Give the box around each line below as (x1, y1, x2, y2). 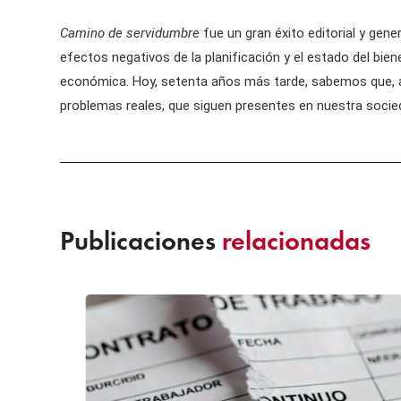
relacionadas (222, 223, 371, 258)
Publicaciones (60, 223, 223, 258)
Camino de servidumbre (60, 24, 200, 41)
